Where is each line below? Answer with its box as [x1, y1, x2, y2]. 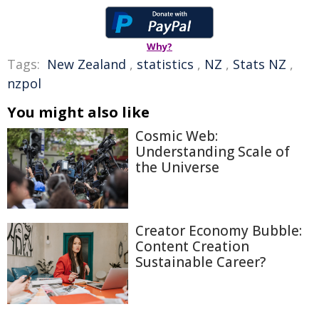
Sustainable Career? [135, 253, 266, 272]
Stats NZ [233, 56, 286, 73]
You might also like [7, 103, 150, 122]
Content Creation [135, 237, 249, 256]
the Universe [135, 158, 219, 177]
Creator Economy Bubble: [135, 221, 302, 241]
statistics [137, 56, 194, 73]
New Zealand [47, 56, 126, 73]
